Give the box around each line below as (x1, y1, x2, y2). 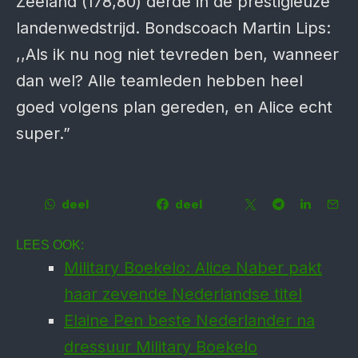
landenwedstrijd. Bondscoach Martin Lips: (16, 18, 331, 38)
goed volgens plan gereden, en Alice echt (16, 97, 332, 117)
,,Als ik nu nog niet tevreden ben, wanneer (16, 45, 339, 64)
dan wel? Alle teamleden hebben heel (16, 71, 303, 90)
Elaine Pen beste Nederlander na (64, 311, 315, 330)
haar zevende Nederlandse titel (64, 284, 302, 304)
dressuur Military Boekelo (64, 337, 257, 356)
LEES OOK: (16, 238, 84, 252)
